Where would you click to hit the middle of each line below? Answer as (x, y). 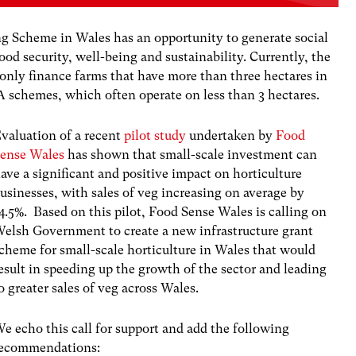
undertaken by (230, 136)
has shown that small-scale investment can (191, 155)
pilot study (155, 136)
